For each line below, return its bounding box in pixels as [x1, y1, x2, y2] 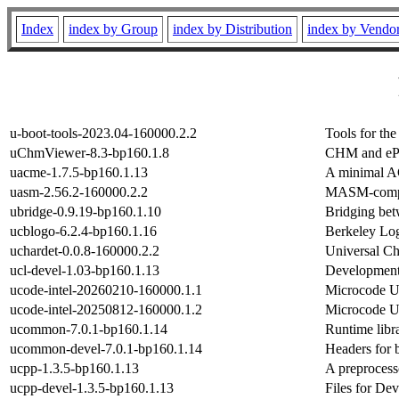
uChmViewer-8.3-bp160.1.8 [10, 144, 169, 160]
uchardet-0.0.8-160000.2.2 [10, 242, 159, 258]
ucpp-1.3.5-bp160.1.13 [10, 360, 139, 376]
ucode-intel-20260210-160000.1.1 [10, 281, 202, 297]
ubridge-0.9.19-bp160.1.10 [10, 203, 161, 219]
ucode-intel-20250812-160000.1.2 [10, 301, 202, 317]
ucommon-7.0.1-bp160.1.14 [10, 321, 167, 337]
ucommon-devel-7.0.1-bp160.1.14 [10, 340, 202, 356]
